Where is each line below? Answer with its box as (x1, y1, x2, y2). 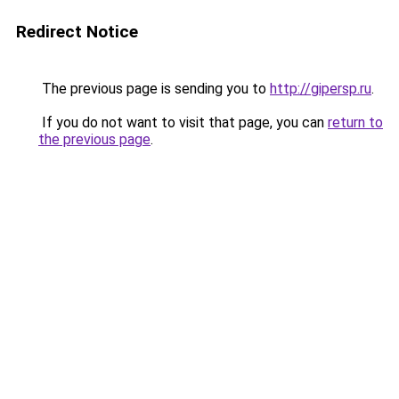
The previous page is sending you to (38, 80, 270, 97)
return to (328, 114, 383, 131)
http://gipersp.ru (270, 80, 371, 97)
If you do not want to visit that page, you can (38, 114, 328, 131)
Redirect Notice (16, 21, 138, 42)
